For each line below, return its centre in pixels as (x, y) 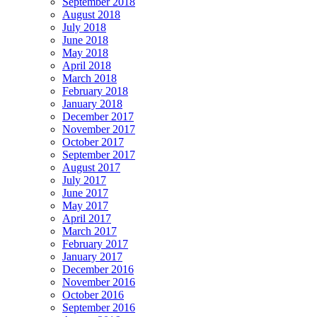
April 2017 (87, 218)
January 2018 (92, 103)
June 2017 (85, 192)
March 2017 (90, 231)
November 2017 (99, 129)
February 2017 (95, 243)
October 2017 (93, 142)
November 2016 (99, 282)
